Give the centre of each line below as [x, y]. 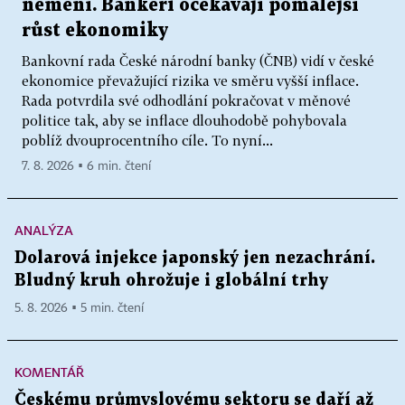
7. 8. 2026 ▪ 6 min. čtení [86, 167]
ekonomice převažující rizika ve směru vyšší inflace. [190, 81]
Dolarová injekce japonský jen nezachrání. [195, 259]
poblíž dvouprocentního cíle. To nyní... [147, 141]
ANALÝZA [44, 231]
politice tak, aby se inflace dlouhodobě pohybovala [184, 121]
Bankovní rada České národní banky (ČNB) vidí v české [198, 61]
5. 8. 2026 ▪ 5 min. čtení [79, 309]
